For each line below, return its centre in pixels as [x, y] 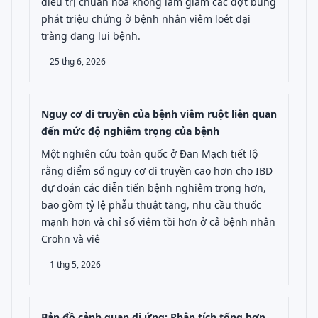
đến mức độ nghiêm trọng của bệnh [130, 131]
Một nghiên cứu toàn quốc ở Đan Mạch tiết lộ [149, 154]
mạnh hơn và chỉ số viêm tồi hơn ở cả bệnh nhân [158, 222]
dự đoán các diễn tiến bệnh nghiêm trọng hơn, [154, 188]
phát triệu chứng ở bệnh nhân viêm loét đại [146, 19]
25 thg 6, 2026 [78, 61]
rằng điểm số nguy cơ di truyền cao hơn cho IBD [157, 171]
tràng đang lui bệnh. [91, 36]
